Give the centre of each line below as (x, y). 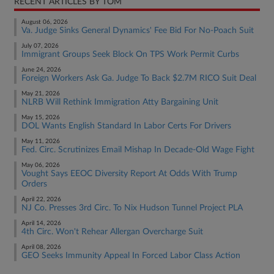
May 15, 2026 (41, 117)
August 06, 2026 (45, 22)
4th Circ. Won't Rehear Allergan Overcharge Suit (112, 232)
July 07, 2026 (40, 46)
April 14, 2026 (41, 223)
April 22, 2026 (41, 199)
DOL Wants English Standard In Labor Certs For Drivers (126, 126)
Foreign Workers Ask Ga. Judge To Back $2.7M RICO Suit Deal (139, 78)
